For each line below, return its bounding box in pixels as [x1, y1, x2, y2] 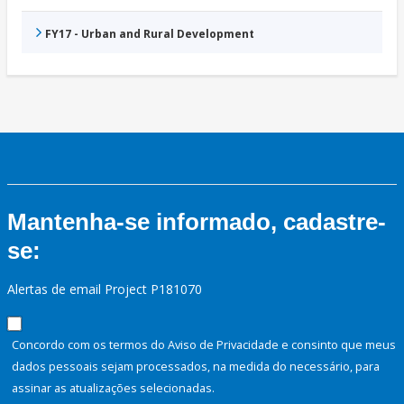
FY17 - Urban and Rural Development [45, 26, 254, 42]
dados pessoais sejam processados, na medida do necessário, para [12, 358, 380, 375]
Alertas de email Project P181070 [7, 280, 202, 298]
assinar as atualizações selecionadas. [12, 380, 215, 397]
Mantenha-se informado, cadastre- [7, 208, 386, 236]
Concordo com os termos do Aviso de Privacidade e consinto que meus [12, 336, 396, 353]
